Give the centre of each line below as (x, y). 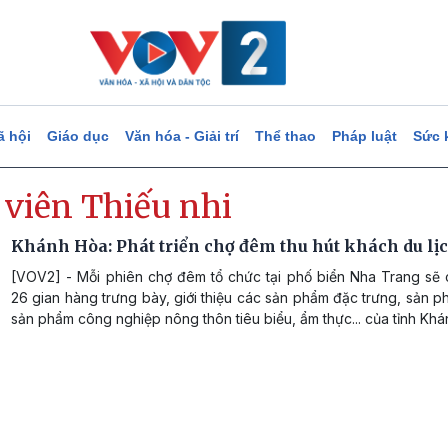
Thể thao (285, 136)
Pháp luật (364, 136)
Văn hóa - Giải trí (181, 136)
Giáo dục (77, 136)
